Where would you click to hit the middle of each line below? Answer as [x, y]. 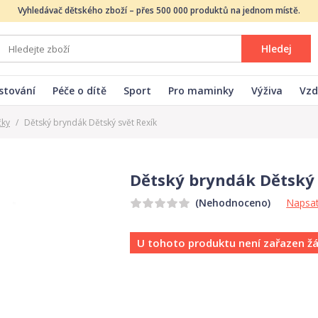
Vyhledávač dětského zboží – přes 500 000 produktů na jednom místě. [159, 10]
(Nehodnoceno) [233, 203]
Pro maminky [201, 91]
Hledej [276, 49]
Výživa [267, 91]
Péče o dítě [79, 91]
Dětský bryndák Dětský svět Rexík [91, 122]
